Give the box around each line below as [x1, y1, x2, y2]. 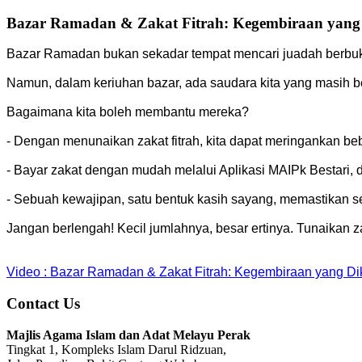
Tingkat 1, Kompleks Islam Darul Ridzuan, [6, 342, 226, 356]
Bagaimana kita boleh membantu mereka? [6, 105, 249, 120]
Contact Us [6, 295, 80, 313]
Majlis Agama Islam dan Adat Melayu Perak [6, 327, 250, 342]
